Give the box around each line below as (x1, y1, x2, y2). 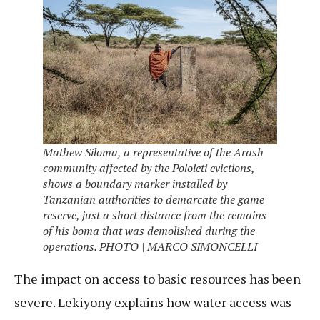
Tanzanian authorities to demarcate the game (43, 191, 264, 208)
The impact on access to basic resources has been (14, 270, 301, 288)
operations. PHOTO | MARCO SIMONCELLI (43, 239, 260, 255)
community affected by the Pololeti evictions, (43, 160, 254, 176)
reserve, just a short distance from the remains (43, 207, 266, 224)
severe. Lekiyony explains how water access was (14, 294, 291, 311)
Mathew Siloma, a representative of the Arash (43, 144, 264, 161)
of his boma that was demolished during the (43, 223, 255, 239)
